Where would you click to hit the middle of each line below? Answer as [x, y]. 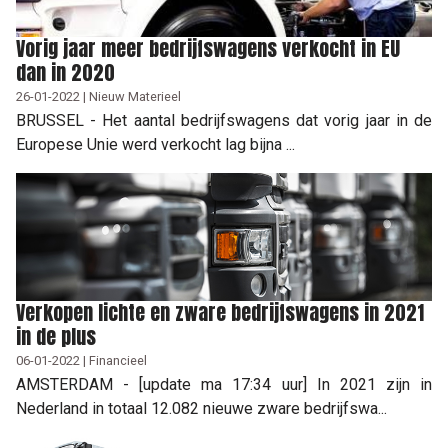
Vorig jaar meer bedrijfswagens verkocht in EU [208, 48]
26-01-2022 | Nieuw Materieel [98, 96]
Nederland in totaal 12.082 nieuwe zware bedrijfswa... [201, 408]
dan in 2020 [65, 72]
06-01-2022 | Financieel [81, 360]
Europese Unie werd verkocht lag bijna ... [155, 144]
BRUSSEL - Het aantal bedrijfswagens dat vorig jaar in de [224, 120]
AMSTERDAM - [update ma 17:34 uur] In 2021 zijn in [224, 384]
